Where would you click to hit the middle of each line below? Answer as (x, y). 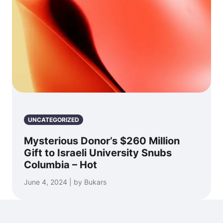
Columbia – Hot (60, 165)
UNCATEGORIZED (54, 119)
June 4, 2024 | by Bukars (65, 182)
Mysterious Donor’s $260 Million (102, 141)
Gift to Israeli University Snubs (98, 153)
